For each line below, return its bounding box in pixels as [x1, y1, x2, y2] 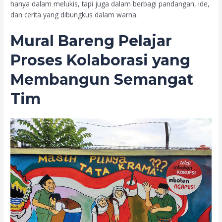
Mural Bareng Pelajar [10, 31, 172, 50]
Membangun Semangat [10, 70, 194, 89]
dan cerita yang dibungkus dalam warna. [10, 9, 138, 19]
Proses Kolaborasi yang [10, 51, 191, 69]
